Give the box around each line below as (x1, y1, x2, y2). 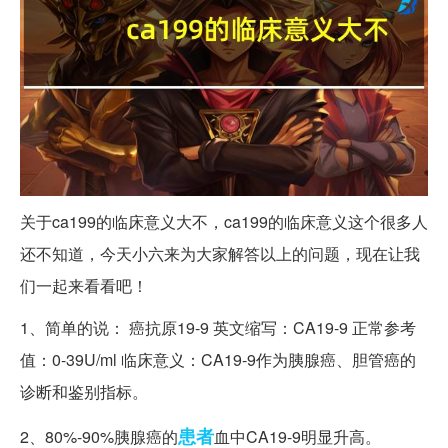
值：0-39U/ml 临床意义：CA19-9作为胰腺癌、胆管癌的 (20, 347, 416, 371)
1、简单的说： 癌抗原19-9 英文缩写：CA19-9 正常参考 (20, 315, 416, 339)
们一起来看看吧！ (20, 273, 148, 297)
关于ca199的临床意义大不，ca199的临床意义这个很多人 (20, 209, 428, 233)
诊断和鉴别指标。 (20, 379, 148, 403)
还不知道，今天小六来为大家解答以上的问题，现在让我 (20, 241, 420, 265)
